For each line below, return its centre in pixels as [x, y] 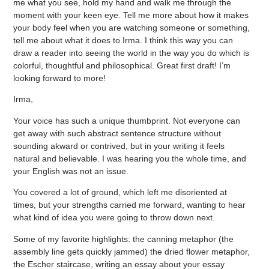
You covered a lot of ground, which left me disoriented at [120, 192]
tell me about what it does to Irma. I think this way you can [123, 41]
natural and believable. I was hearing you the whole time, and [130, 158]
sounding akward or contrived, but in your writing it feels [119, 146]
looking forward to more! [60, 78]
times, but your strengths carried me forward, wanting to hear [130, 205]
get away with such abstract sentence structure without [117, 133]
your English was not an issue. [72, 171]
